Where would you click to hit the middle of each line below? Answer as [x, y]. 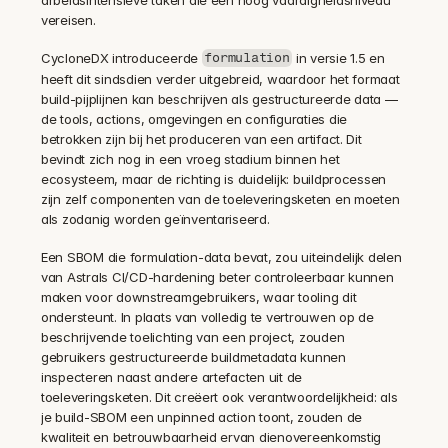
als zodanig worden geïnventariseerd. [155, 218]
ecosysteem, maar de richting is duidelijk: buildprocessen [214, 178]
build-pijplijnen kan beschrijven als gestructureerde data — [219, 98]
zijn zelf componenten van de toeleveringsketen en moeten [220, 198]
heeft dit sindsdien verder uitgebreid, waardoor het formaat [220, 78]
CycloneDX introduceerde [121, 57]
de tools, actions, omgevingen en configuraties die [194, 118]
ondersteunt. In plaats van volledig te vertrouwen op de [207, 316]
